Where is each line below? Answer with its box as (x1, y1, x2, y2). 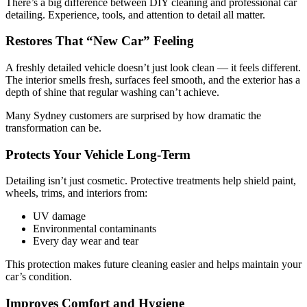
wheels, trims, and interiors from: (5, 187, 147, 199)
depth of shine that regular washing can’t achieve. (5, 86, 219, 99)
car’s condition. (5, 271, 72, 283)
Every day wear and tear (33, 235, 138, 247)
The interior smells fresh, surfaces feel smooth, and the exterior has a (5, 74, 300, 86)
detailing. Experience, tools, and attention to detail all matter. (5, 8, 265, 21)
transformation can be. (5, 122, 101, 134)
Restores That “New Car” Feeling (5, 34, 194, 49)
